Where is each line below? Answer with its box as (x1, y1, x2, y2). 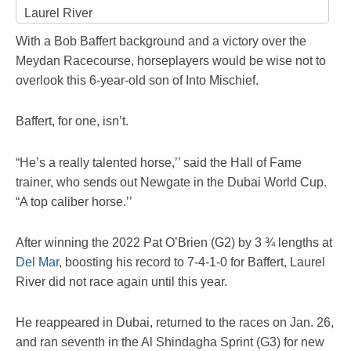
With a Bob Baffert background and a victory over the (16, 34, 306, 49)
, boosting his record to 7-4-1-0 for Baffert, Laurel (59, 255, 325, 269)
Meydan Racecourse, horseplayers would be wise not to (16, 54, 326, 68)
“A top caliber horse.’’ (16, 194, 132, 208)
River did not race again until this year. (16, 274, 227, 288)
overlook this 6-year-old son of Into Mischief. (16, 74, 259, 88)
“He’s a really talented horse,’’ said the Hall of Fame (16, 155, 302, 169)
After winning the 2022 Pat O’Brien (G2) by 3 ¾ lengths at (16, 235, 332, 249)
